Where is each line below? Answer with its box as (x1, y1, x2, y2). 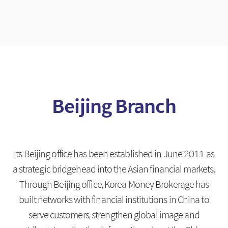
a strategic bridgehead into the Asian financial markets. (12, 161, 216, 176)
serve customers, (28, 207, 90, 221)
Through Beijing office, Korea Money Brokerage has (19, 177, 209, 191)
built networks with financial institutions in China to (19, 192, 209, 206)
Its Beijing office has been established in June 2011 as (14, 146, 214, 160)
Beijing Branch (52, 92, 176, 120)
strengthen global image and (92, 207, 199, 221)
